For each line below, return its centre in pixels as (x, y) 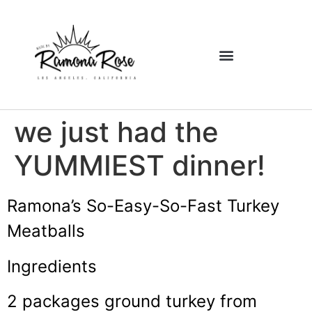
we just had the (116, 132)
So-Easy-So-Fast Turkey (183, 206)
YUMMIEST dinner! (140, 166)
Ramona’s (47, 206)
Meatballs (46, 231)
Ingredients (52, 266)
